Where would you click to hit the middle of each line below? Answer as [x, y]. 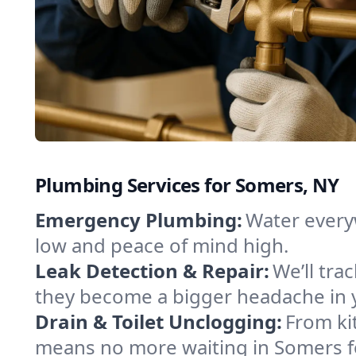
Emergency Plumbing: [139, 220]
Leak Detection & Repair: [152, 271]
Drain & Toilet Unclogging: [159, 321]
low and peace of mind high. [162, 245]
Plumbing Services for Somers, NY [187, 185]
